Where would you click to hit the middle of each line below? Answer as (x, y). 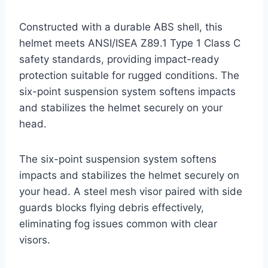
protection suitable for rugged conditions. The (129, 76)
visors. (35, 240)
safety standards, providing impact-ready (119, 60)
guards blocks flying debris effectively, (112, 208)
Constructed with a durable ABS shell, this (121, 27)
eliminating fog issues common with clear (118, 224)
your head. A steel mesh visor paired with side (131, 192)
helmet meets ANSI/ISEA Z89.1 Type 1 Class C (130, 43)
